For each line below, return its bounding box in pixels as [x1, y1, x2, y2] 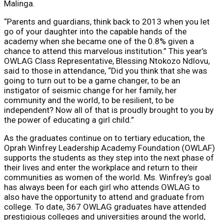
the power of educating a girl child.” [4, 114, 134, 125]
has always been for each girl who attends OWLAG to [4, 182, 200, 192]
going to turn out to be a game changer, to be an [4, 75, 180, 85]
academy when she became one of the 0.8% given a [4, 36, 194, 46]
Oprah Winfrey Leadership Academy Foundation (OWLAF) [4, 142, 215, 153]
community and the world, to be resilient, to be [4, 95, 174, 105]
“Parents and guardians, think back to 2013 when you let [4, 16, 210, 27]
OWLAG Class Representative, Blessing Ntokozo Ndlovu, [4, 55, 210, 66]
